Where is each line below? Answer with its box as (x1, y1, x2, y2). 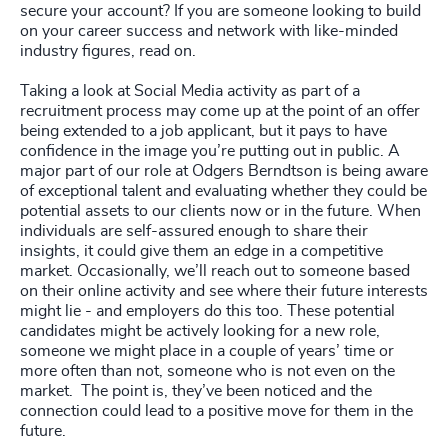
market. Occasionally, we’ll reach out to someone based (20, 263, 410, 280)
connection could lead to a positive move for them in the (20, 403, 413, 420)
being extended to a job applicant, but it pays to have (20, 123, 387, 140)
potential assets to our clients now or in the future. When (20, 203, 421, 220)
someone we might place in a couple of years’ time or (20, 343, 394, 360)
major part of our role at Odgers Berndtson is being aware (20, 163, 428, 180)
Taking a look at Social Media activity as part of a (20, 83, 360, 100)
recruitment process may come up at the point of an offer (20, 103, 420, 120)
